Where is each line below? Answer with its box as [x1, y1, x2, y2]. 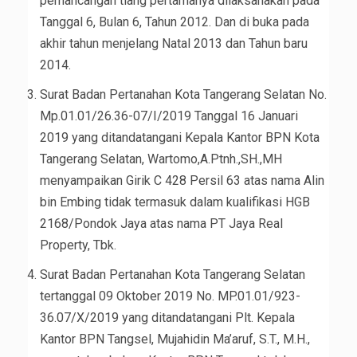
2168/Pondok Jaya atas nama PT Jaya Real [40, 216, 283, 232]
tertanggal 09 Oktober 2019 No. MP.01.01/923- [40, 288, 300, 304]
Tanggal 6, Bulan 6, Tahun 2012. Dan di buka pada [40, 14, 309, 30]
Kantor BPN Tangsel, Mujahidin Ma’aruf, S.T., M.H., [40, 331, 310, 347]
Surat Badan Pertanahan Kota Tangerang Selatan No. [40, 87, 327, 103]
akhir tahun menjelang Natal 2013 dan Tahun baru [40, 36, 308, 52]
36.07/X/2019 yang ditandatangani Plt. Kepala [40, 310, 295, 326]
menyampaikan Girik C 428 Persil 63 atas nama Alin [40, 173, 324, 189]
